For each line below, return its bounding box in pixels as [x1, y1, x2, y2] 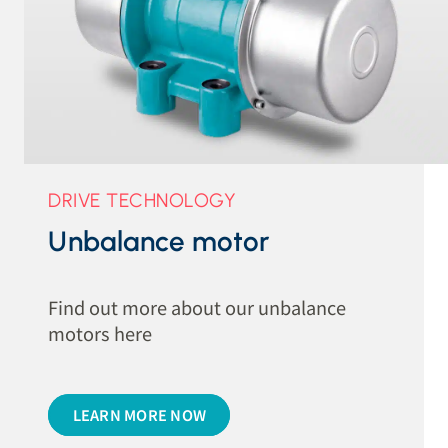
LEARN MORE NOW [72, 404, 207, 426]
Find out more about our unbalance [48, 293, 347, 320]
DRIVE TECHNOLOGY [48, 188, 237, 212]
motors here [48, 319, 153, 346]
